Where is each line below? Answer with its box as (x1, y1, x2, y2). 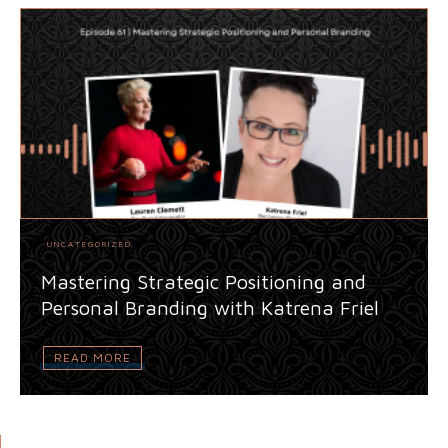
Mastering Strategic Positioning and (41, 269, 366, 293)
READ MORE (54, 349, 131, 365)
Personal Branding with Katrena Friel (41, 295, 379, 319)
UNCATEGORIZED (47, 238, 132, 249)
